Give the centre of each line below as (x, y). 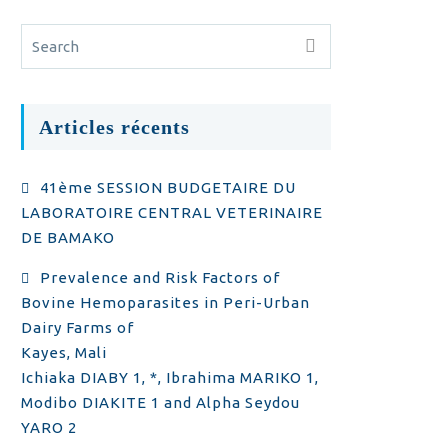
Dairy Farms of (78, 327)
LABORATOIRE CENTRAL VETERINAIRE (172, 212)
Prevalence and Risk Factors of (160, 277)
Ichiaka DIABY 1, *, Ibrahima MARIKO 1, (170, 377)
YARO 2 (49, 427)
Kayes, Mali (64, 352)
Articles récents (115, 127)
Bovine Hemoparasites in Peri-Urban (166, 302)
